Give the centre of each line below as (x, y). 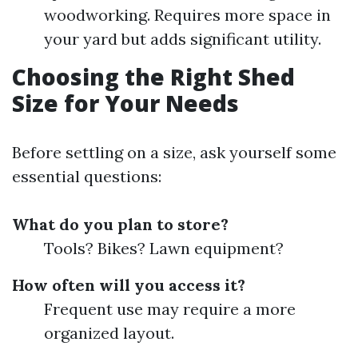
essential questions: (87, 176)
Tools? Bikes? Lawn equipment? (164, 248)
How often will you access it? (129, 285)
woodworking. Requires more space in (187, 15)
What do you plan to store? (120, 224)
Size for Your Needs (125, 103)
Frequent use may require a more (170, 309)
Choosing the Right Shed (153, 77)
